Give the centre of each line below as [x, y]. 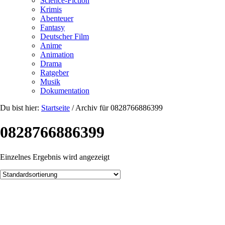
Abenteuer [57, 18]
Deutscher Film [65, 36]
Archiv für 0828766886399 [118, 108]
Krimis [51, 9]
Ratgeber [54, 73]
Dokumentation [65, 91]
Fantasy [52, 27]
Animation [57, 54]
